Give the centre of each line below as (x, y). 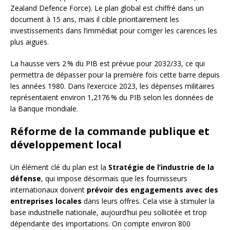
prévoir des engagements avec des (152, 190)
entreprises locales (46, 201)
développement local (66, 145)
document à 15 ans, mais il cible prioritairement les (95, 20)
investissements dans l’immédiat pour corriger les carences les (114, 31)
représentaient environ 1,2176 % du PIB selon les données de (112, 98)
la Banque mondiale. (44, 109)
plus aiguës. (30, 42)
